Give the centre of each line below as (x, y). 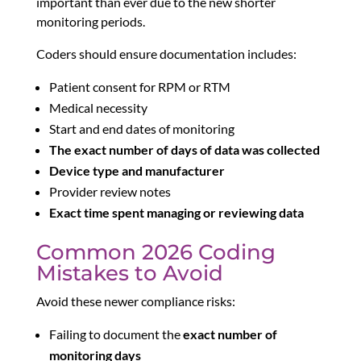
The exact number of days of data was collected (184, 150)
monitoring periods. (90, 22)
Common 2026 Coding (156, 253)
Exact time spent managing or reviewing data (176, 213)
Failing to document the (116, 334)
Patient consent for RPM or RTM (139, 87)
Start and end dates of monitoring (141, 129)
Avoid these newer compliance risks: (135, 301)
